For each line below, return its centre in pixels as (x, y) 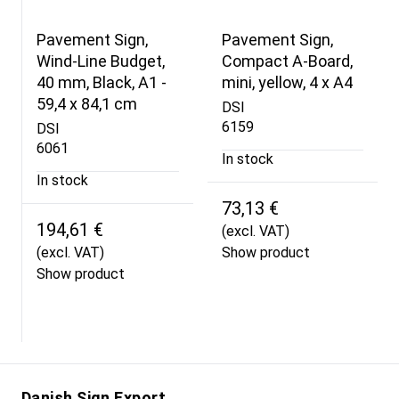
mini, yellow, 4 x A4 (287, 82)
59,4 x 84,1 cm (87, 103)
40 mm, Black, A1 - (102, 82)
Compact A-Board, (287, 61)
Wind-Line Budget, (101, 61)
